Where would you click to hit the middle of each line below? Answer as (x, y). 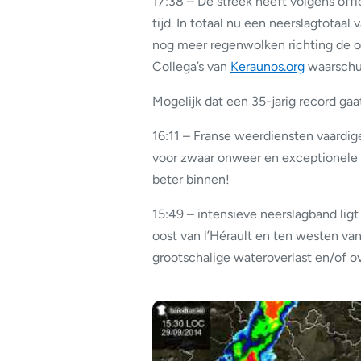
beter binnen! (191, 179)
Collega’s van (191, 66)
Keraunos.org (268, 66)
